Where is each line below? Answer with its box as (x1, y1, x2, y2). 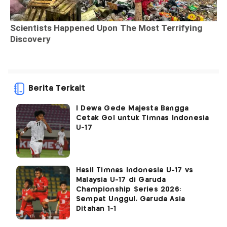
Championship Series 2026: (76, 185, 181, 193)
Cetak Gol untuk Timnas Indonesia (76, 114, 209, 122)
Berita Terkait (28, 84, 85, 92)
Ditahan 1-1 (76, 205, 117, 212)
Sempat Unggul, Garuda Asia (76, 195, 185, 203)
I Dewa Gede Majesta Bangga (76, 104, 189, 112)
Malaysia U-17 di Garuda (76, 176, 166, 183)
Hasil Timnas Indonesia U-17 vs (76, 166, 193, 174)
